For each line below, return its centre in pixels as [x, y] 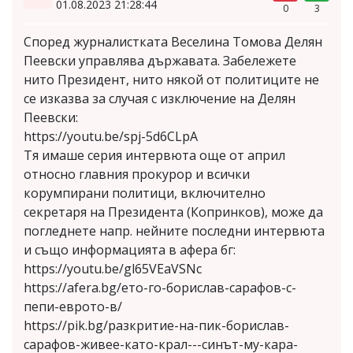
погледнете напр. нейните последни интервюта [174, 231]
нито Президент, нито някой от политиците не [171, 80]
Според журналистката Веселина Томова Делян [173, 42]
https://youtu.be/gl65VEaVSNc [113, 269]
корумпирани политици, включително [145, 193]
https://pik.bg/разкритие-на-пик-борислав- [156, 325]
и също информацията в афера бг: [130, 250]
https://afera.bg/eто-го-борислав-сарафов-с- [160, 288]
